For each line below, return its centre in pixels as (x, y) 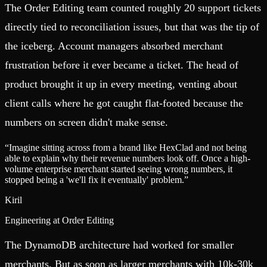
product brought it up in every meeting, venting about (121, 84)
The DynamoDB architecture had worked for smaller (119, 245)
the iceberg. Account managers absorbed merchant (114, 46)
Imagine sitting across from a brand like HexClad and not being (128, 148)
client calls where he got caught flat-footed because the (124, 103)
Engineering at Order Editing (59, 221)
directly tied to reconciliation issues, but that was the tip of (132, 27)
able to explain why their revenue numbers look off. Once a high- (128, 159)
